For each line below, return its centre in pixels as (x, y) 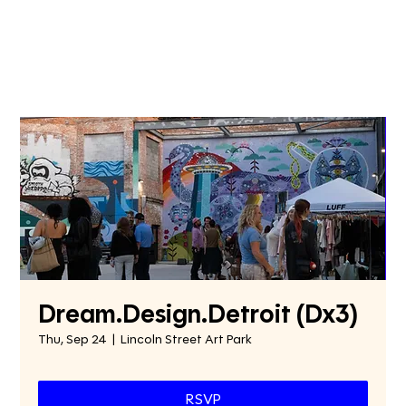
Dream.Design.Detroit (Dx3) (198, 314)
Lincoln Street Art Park (187, 340)
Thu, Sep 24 (73, 340)
